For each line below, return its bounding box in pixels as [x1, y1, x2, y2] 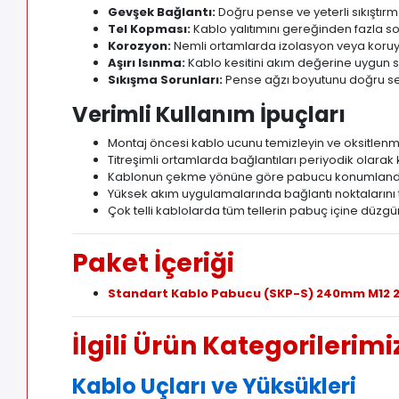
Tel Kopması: [108, 20, 191, 38]
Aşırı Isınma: [108, 54, 186, 72]
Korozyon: [108, 37, 172, 55]
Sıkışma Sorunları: [108, 71, 224, 89]
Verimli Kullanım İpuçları [72, 100, 346, 130]
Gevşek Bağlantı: [108, 4, 216, 21]
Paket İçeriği [72, 246, 235, 281]
